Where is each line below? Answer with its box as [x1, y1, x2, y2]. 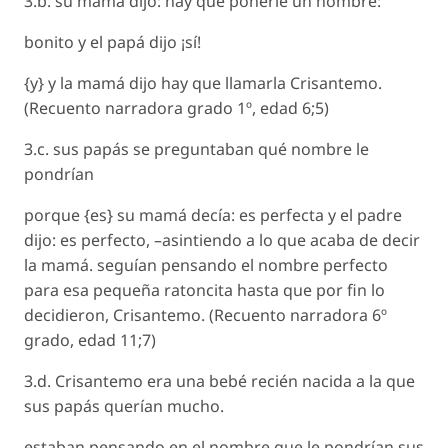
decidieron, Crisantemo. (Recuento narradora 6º [24, 304, 387, 326]
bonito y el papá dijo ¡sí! [24, 31, 201, 53]
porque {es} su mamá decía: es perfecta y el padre [24, 204, 402, 226]
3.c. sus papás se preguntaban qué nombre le [24, 138, 369, 160]
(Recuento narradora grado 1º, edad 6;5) [24, 97, 329, 119]
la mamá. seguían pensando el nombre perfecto [24, 254, 388, 276]
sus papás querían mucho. [24, 395, 224, 417]
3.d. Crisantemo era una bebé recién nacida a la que [24, 370, 415, 392]
